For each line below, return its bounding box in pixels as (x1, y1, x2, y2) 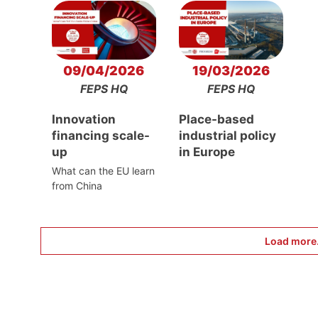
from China (51, 180, 102, 192)
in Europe (178, 145, 235, 160)
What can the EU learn (51, 165, 155, 177)
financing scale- (51, 128, 150, 143)
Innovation (51, 112, 116, 127)
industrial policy (178, 128, 276, 143)
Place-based (178, 112, 254, 127)
